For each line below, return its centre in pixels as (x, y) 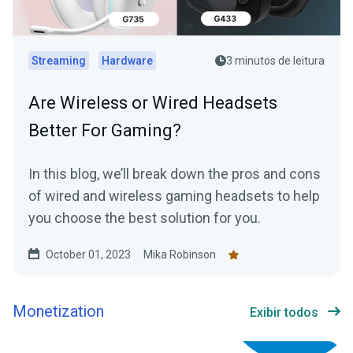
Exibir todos (284, 313)
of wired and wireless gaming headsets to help (174, 196)
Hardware (127, 61)
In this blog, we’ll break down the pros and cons (175, 174)
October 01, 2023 (88, 255)
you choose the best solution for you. (145, 218)
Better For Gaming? (105, 131)
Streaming (59, 61)
